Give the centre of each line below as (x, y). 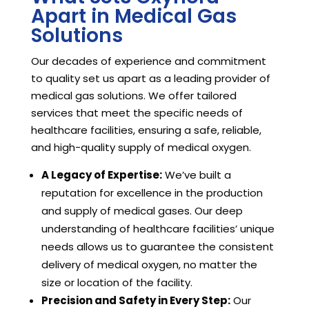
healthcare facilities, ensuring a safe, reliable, (146, 130)
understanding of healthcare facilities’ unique (158, 229)
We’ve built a (196, 175)
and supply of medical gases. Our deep (142, 211)
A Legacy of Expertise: (101, 175)
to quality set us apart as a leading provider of (150, 79)
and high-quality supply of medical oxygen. (141, 148)
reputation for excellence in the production (152, 193)
